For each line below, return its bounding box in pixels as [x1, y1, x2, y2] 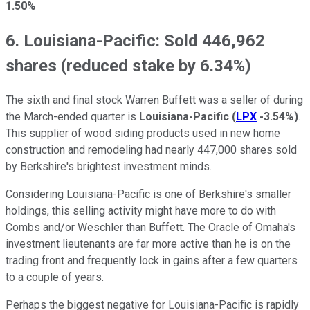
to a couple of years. [6, 270, 104, 284]
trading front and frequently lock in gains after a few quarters [6, 253, 298, 267]
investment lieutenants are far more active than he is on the [6, 237, 291, 250]
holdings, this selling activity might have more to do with [6, 203, 276, 217]
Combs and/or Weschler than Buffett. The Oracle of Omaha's [6, 220, 295, 234]
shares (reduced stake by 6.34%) [6, 55, 251, 75]
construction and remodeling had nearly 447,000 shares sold [6, 143, 297, 156]
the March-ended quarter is [6, 109, 139, 123]
